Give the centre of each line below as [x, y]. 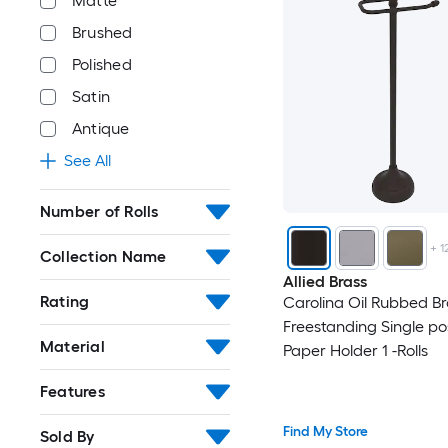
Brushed [102, 32]
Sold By [67, 436]
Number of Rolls [99, 211]
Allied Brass [324, 281]
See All [87, 160]
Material [72, 346]
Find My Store [325, 432]
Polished [102, 64]
